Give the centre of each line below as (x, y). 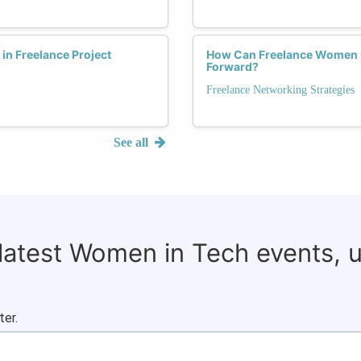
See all (133, 142)
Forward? (232, 66)
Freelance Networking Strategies (280, 89)
